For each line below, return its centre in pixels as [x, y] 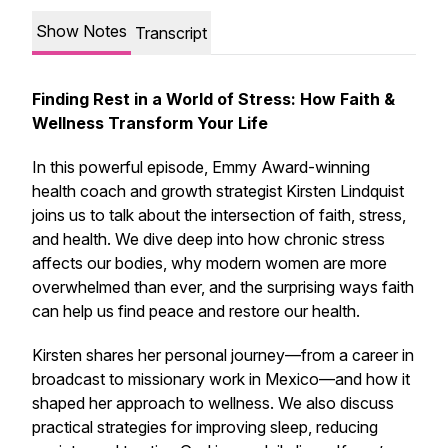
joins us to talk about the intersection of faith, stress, [219, 215]
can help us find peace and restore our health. [196, 311]
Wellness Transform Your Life [150, 123]
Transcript [171, 33]
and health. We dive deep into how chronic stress [208, 239]
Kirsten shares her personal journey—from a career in [223, 355]
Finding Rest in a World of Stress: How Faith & [213, 99]
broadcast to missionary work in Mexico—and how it [221, 379]
